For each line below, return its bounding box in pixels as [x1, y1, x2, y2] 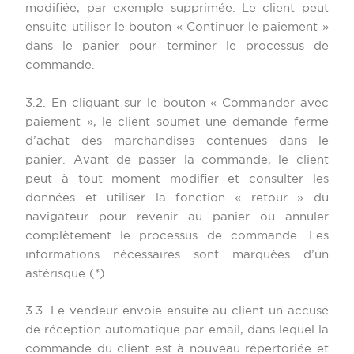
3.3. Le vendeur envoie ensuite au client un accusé [25, 306, 329, 317]
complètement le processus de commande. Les [25, 230, 329, 241]
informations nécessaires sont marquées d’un [25, 249, 329, 260]
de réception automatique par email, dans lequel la [25, 325, 329, 336]
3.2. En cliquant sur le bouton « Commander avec [25, 97, 329, 108]
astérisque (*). [25, 268, 109, 279]
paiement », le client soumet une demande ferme [25, 116, 329, 127]
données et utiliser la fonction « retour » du [25, 192, 329, 203]
